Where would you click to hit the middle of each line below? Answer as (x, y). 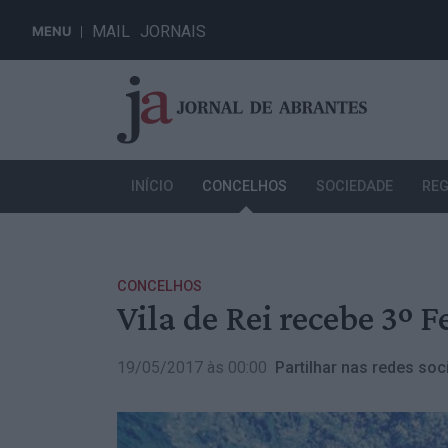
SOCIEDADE (354, 187)
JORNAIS (173, 31)
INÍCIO (152, 187)
